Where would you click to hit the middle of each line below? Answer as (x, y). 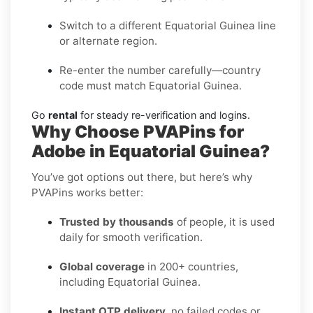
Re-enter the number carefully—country (160, 70)
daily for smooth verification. (131, 237)
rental (63, 115)
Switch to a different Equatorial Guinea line (168, 25)
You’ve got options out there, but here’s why (142, 177)
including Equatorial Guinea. (130, 282)
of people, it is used (224, 221)
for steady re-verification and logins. (164, 115)
